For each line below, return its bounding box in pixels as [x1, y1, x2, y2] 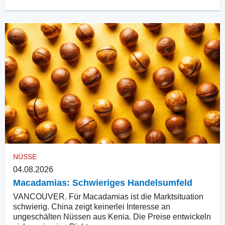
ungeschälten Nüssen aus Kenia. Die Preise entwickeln [13, 212, 211, 221]
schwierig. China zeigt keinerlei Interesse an [13, 202, 170, 211]
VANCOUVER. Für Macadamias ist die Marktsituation [13, 192, 203, 201]
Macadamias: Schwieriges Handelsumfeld [13, 178, 192, 188]
